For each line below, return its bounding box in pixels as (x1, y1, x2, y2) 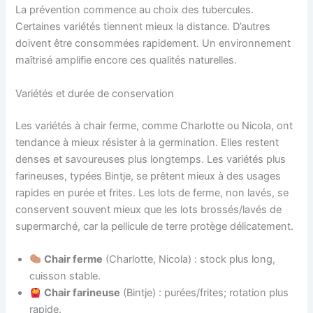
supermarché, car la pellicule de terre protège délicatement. (15, 219, 294, 233)
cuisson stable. (29, 270, 101, 283)
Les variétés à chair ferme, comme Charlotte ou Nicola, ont (15, 119, 293, 132)
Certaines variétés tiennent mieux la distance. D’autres (15, 20, 271, 34)
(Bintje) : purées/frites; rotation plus (120, 286, 289, 300)
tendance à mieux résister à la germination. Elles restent (15, 136, 279, 149)
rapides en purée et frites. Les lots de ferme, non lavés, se (15, 186, 289, 199)
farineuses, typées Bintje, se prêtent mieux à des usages (15, 169, 282, 182)
